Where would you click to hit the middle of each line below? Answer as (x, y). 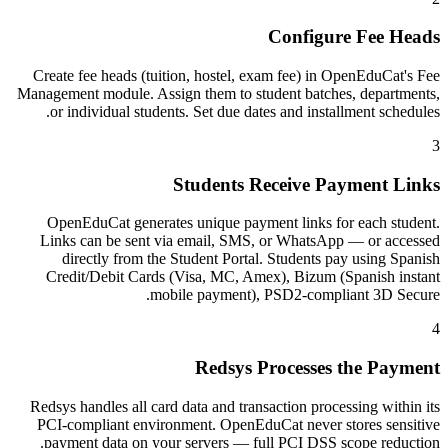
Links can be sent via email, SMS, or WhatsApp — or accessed (240, 241)
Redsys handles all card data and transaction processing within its (235, 406)
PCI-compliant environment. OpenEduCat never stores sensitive (238, 424)
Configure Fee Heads (354, 37)
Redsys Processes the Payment (317, 368)
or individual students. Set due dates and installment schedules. (245, 111)
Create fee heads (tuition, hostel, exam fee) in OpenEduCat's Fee (236, 75)
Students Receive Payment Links (306, 184)
